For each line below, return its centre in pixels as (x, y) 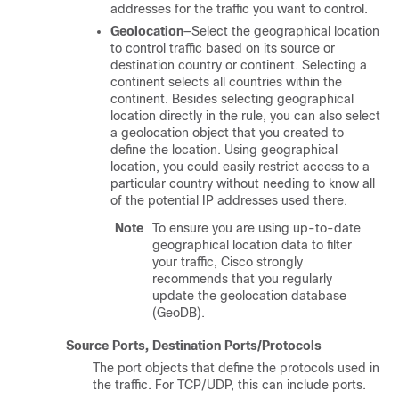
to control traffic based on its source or (223, 48)
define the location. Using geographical (224, 150)
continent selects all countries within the (226, 82)
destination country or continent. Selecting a (239, 65)
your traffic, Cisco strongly (228, 262)
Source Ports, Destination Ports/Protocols (194, 346)
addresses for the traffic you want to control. (239, 9)
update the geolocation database (249, 296)
